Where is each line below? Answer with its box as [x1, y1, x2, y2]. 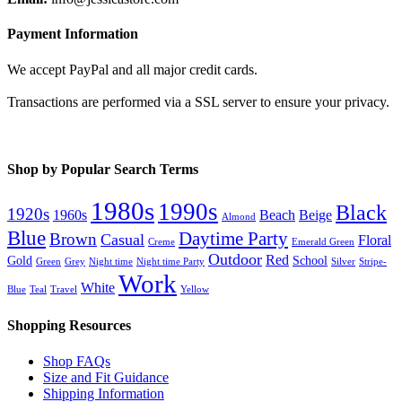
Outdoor [208, 250, 262, 269]
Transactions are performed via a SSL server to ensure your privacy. [7, 93, 389, 109]
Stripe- [359, 257, 387, 267]
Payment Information [7, 26, 138, 42]
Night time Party [136, 257, 205, 267]
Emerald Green [292, 237, 354, 248]
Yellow [180, 284, 209, 295]
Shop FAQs [43, 353, 110, 369]
